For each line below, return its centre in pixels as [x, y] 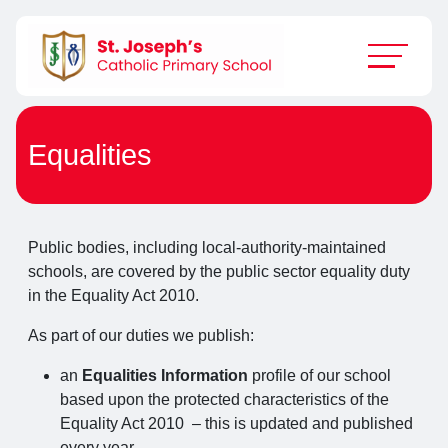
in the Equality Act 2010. [113, 295]
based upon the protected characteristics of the [224, 399]
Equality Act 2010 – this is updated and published [236, 423]
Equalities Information [163, 375]
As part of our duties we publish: [141, 335]
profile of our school [319, 375]
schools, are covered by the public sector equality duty [219, 271]
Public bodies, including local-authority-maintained [207, 247]
